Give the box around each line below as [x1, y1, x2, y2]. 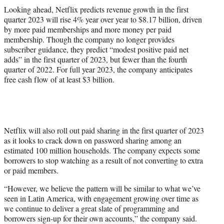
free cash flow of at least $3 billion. [4, 73, 114, 84]
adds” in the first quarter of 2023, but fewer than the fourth [4, 53, 187, 64]
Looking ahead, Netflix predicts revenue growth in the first [4, 3, 188, 14]
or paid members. [4, 164, 58, 175]
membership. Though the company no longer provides [4, 33, 174, 44]
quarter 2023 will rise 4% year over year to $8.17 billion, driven [4, 13, 202, 24]
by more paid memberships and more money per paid [4, 23, 171, 34]
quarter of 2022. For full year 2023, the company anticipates [4, 63, 192, 74]
